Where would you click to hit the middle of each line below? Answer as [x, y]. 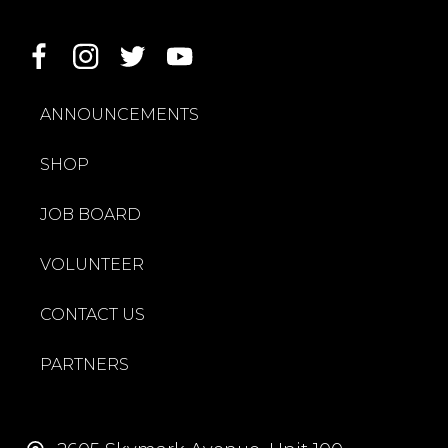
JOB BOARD [90, 215]
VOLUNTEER [92, 265]
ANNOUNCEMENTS [119, 115]
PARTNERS [84, 365]
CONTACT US [92, 315]
